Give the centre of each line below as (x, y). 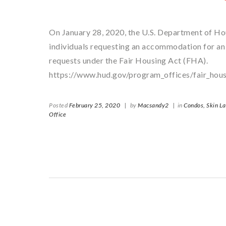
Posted (59, 105)
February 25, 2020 (94, 105)
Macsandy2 (153, 105)
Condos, (194, 105)
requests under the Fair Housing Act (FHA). (128, 60)
